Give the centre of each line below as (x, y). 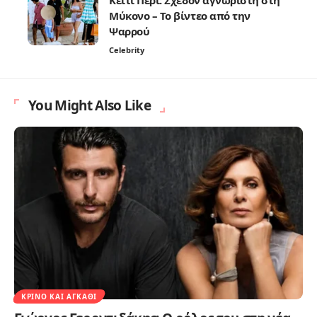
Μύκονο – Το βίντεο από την (180, 15)
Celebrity (127, 50)
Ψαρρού (129, 31)
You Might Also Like (90, 105)
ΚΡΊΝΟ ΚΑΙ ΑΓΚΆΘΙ (59, 297)
